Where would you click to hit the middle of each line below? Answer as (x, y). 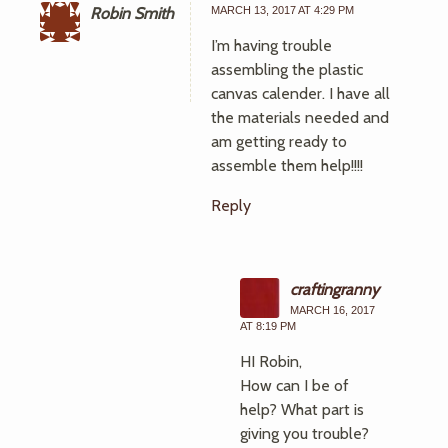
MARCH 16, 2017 (332, 310)
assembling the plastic (287, 69)
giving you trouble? (304, 433)
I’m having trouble (271, 45)
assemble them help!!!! (287, 165)
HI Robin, (271, 361)
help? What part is (302, 409)
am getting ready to (279, 141)
